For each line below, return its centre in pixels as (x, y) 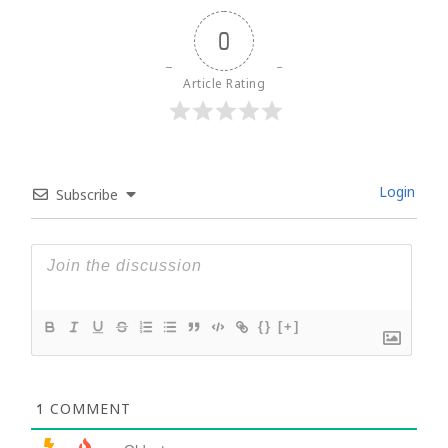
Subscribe (87, 198)
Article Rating (224, 85)
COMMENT (88, 412)
